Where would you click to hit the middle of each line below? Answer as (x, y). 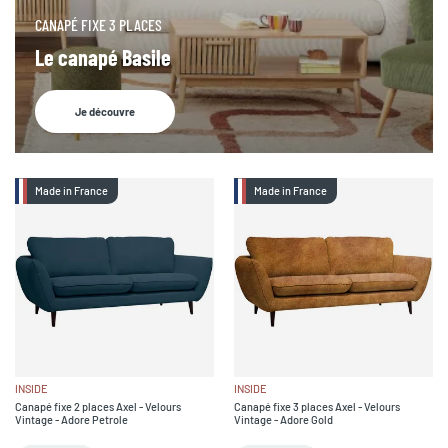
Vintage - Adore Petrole (71, 419)
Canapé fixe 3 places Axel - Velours (317, 406)
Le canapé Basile (103, 56)
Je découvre (105, 111)
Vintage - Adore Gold (283, 419)
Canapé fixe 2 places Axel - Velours (98, 406)
